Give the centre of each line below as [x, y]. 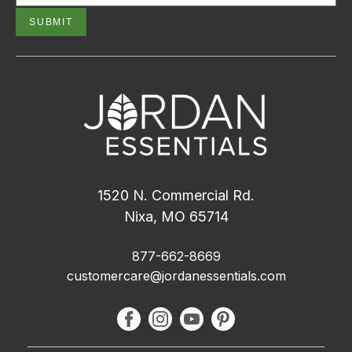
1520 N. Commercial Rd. [176, 195]
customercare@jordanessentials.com [176, 275]
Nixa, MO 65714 [176, 216]
